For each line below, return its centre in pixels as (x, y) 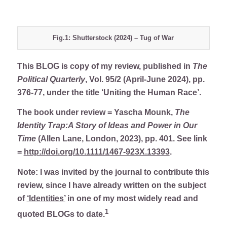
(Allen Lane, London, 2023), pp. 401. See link (122, 139)
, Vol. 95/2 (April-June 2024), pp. (145, 79)
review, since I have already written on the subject (111, 185)
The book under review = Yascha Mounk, (96, 112)
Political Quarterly (51, 79)
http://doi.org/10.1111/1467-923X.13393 (97, 152)
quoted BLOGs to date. (61, 214)
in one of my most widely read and (131, 198)
